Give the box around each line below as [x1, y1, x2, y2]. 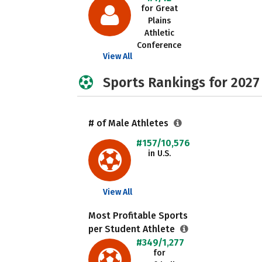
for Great [140, 4, 178, 13]
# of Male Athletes [88, 118, 171, 129]
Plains [147, 16, 171, 26]
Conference [137, 40, 181, 50]
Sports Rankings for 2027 [103, 74, 260, 91]
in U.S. [147, 149, 171, 158]
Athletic [144, 28, 174, 38]
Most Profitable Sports [88, 210, 188, 221]
